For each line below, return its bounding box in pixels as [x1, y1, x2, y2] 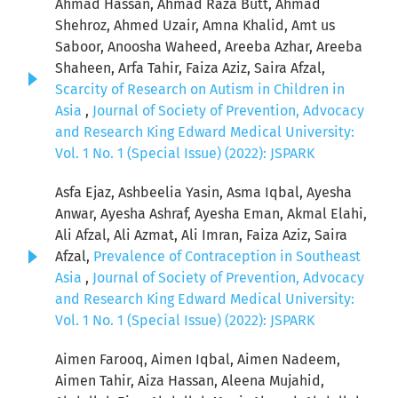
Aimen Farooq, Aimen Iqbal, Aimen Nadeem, [55, 351, 340, 369]
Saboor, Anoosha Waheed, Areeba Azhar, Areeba [55, 38, 362, 56]
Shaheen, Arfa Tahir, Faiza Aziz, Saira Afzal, [55, 60, 325, 77]
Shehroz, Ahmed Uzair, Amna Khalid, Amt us [55, 17, 335, 35]
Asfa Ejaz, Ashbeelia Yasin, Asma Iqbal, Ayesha [55, 184, 352, 202]
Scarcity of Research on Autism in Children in [55, 81, 345, 99]
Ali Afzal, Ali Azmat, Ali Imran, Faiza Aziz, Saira [55, 227, 347, 244]
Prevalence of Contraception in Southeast [93, 248, 361, 266]
